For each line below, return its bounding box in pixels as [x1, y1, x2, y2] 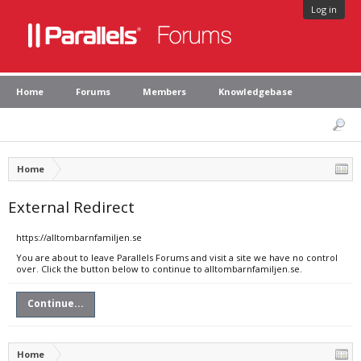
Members [143, 85, 186, 98]
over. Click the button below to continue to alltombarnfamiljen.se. [16, 263, 302, 275]
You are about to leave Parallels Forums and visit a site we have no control [16, 251, 338, 263]
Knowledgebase [218, 85, 293, 98]
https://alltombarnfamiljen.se [16, 231, 142, 243]
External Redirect [8, 197, 135, 217]
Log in [311, 3, 337, 15]
